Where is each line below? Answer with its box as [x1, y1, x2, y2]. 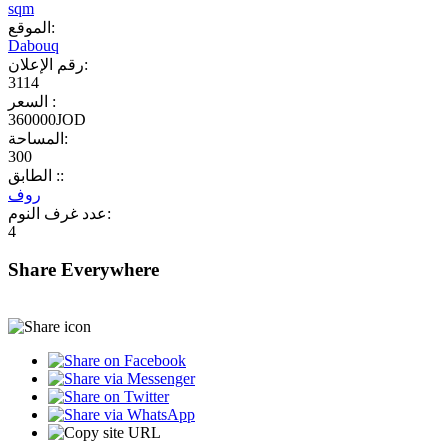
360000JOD [8, 110, 86, 128]
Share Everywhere [8, 259, 159, 281]
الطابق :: [52, 166, 64, 184]
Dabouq [8, 36, 59, 54]
